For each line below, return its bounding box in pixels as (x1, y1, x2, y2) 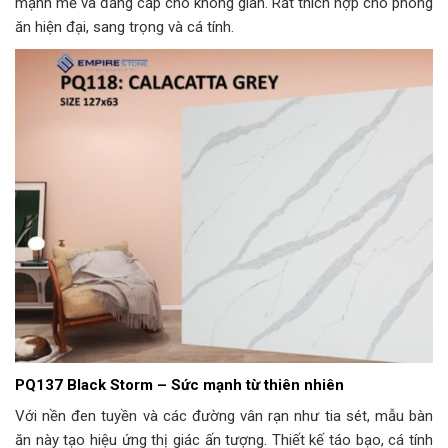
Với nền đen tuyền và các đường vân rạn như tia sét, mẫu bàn (15, 407, 433, 426)
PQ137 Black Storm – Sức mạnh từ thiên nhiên (15, 375, 344, 394)
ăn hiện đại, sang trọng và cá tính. (15, 17, 234, 36)
